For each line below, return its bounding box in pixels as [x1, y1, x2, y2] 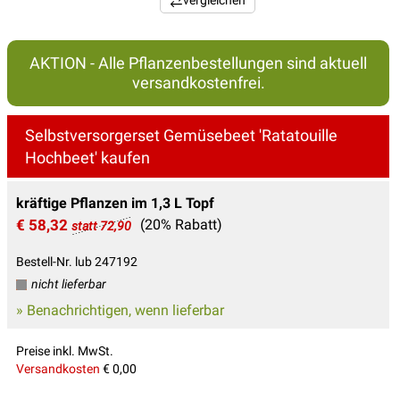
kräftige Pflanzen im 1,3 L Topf [16, 195, 214, 212]
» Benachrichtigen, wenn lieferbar [16, 302, 224, 320]
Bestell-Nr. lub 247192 [16, 254, 137, 270]
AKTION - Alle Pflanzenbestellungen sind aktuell [29, 54, 367, 73]
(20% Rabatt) [140, 216, 222, 234]
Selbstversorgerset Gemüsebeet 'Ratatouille [25, 126, 337, 146]
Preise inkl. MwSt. [16, 344, 113, 359]
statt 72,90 [71, 219, 131, 234]
